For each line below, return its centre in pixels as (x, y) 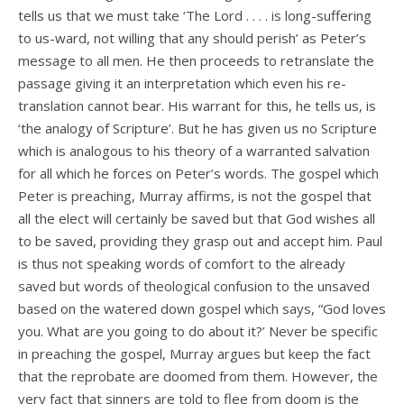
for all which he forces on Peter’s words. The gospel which (198, 174)
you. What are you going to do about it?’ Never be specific (198, 331)
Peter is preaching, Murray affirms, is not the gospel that (195, 196)
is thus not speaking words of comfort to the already (182, 264)
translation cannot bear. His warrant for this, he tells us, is (197, 106)
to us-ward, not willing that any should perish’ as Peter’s (192, 38)
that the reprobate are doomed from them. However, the (198, 376)
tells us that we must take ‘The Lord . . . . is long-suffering (195, 16)
